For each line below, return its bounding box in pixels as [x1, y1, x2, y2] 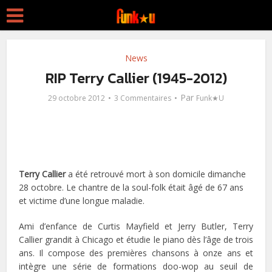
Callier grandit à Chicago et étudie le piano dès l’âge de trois [19, 234, 253, 246]
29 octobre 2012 [48, 93, 105, 103]
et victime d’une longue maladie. [19, 195, 145, 207]
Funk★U [196, 93, 224, 103]
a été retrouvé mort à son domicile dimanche [66, 168, 246, 180]
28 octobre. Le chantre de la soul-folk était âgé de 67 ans [19, 182, 244, 194]
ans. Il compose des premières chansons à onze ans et [19, 247, 253, 259]
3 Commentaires [114, 93, 171, 103]
